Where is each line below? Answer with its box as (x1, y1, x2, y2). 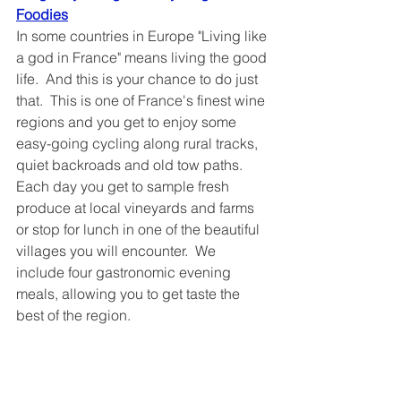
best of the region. (16, 306, 131, 325)
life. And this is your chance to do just (16, 70, 261, 89)
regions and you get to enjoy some (16, 113, 240, 132)
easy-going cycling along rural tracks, (16, 134, 261, 153)
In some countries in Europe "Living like (16, 27, 270, 46)
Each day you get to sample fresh (16, 177, 233, 196)
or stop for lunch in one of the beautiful (16, 220, 263, 239)
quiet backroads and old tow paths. (16, 156, 250, 175)
